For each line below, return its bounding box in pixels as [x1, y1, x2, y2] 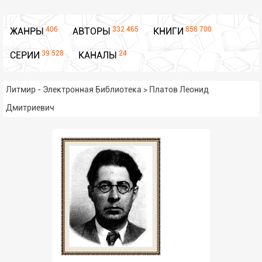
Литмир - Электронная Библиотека [6, 85, 142, 94]
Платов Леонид [149, 85, 209, 94]
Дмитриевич [6, 103, 54, 112]
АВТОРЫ [73, 26, 111, 37]
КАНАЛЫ [78, 50, 117, 61]
